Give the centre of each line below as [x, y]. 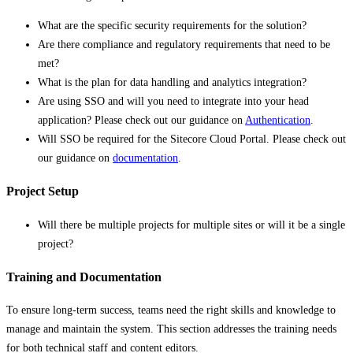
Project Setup [43, 191]
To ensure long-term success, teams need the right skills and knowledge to [171, 310]
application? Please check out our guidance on [141, 120]
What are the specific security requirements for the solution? [172, 25]
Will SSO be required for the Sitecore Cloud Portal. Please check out [192, 139]
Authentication [278, 120]
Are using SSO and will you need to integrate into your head [173, 101]
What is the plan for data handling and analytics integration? [172, 82]
